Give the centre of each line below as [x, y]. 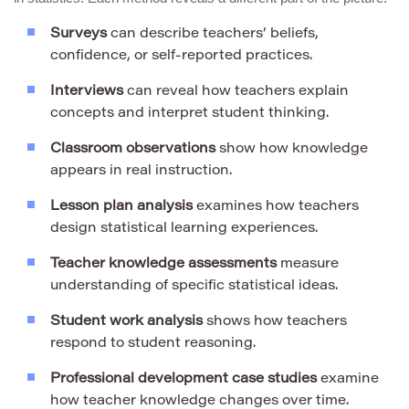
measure [308, 264]
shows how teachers [275, 321]
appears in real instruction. [141, 171]
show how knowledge [292, 149]
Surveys [79, 34]
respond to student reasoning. [153, 343]
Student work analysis [126, 321]
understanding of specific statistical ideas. [194, 286]
